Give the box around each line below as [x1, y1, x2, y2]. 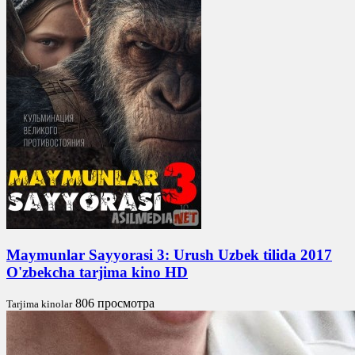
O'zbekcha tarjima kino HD [6, 264, 188, 281]
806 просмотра [75, 296, 155, 311]
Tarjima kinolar [6, 298, 72, 311]
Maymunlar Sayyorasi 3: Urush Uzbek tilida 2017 [6, 246, 332, 264]
